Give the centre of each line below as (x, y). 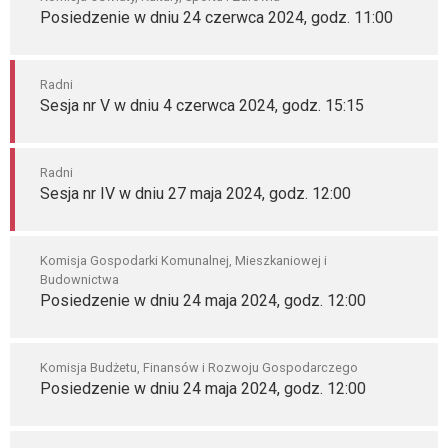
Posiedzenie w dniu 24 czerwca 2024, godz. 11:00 (216, 17)
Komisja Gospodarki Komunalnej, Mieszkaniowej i (183, 260)
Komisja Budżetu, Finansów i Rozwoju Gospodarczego (199, 367)
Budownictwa (79, 279)
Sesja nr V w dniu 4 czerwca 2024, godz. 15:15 (202, 105)
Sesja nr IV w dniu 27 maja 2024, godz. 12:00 (195, 193)
